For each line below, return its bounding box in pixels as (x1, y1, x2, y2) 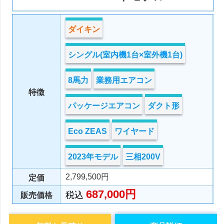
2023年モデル (68, 152, 118, 161)
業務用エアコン (96, 75, 152, 84)
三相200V (125, 152, 161, 161)
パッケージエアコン (68, 101, 140, 110)
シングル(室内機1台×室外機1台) (68, 50, 183, 59)
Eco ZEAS (68, 126, 107, 135)
